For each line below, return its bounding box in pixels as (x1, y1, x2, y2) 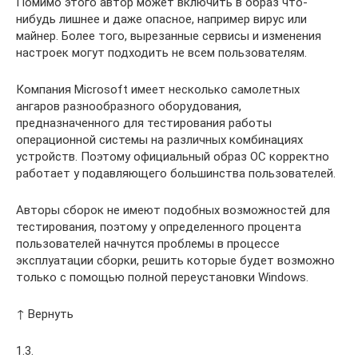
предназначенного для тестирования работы (16, 115, 272, 130)
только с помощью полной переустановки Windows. (16, 269, 308, 284)
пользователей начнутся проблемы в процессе (16, 236, 280, 251)
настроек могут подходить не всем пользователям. (16, 45, 307, 60)
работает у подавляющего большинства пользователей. (16, 165, 336, 181)
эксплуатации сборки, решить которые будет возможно (16, 253, 335, 268)
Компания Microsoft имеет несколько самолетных (16, 82, 300, 97)
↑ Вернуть (16, 306, 74, 321)
